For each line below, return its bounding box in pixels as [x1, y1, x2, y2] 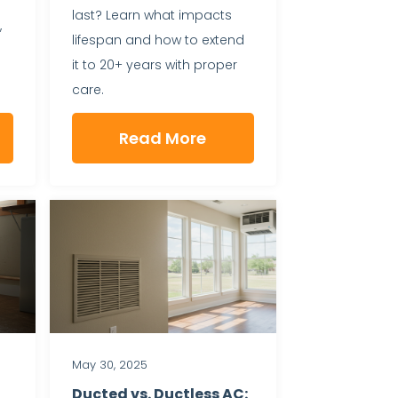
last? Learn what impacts [71, 6, 232, 25]
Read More [119, 126, 207, 149]
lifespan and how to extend [71, 31, 244, 50]
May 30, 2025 [71, 355, 147, 373]
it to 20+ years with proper [71, 56, 237, 75]
